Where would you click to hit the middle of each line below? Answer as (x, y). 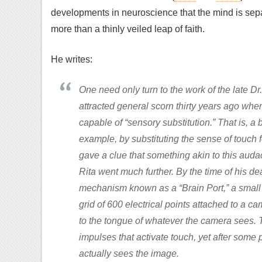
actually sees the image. (129, 254)
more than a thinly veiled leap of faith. (128, 29)
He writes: (72, 59)
